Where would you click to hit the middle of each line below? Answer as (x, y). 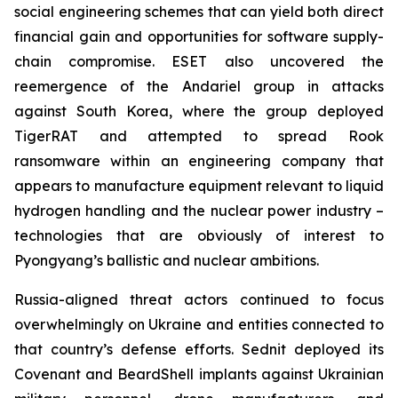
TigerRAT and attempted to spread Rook (199, 136)
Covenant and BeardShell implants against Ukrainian (199, 374)
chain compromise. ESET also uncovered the (199, 61)
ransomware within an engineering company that (199, 161)
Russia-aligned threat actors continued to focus (199, 299)
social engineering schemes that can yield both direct (199, 12)
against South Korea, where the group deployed (199, 111)
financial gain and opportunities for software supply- (199, 36)
